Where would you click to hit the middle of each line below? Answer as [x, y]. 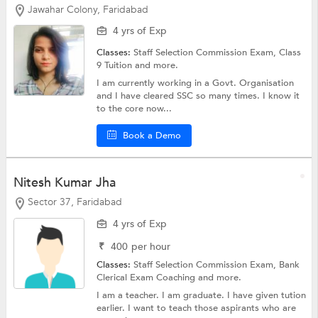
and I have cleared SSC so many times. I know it [198, 96]
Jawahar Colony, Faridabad [88, 9]
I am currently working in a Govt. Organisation [196, 83]
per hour [151, 247]
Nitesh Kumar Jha [64, 183]
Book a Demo [152, 136]
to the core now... [135, 109]
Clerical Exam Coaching [148, 278]
